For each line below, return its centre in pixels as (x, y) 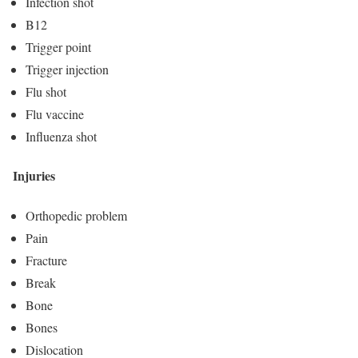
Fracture (46, 260)
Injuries (34, 176)
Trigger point (58, 47)
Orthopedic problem (76, 215)
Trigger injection (67, 70)
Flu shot (46, 92)
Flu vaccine (55, 114)
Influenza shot (61, 137)
